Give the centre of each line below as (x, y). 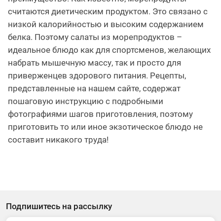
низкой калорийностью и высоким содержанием (106, 24)
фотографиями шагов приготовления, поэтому (100, 114)
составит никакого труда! (58, 139)
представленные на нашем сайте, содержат (94, 88)
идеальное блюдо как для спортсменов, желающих (109, 50)
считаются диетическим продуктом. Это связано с (108, 11)
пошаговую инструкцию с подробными (86, 101)
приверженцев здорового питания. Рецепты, (97, 75)
